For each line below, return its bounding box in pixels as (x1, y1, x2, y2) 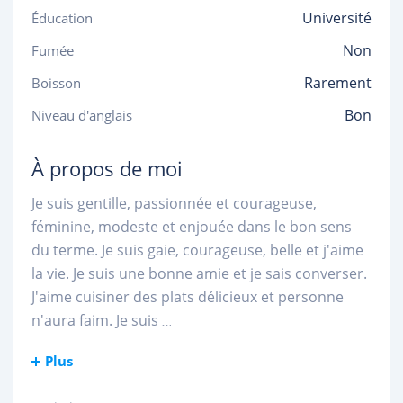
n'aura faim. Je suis (31, 310, 158, 330)
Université (302, 8, 372, 28)
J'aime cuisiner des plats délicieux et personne (31, 287, 344, 307)
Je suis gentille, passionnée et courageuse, (31, 193, 317, 213)
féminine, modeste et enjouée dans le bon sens (31, 217, 352, 237)
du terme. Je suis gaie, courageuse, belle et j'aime (31, 240, 363, 260)
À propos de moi (31, 155, 183, 182)
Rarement (304, 73, 372, 93)
